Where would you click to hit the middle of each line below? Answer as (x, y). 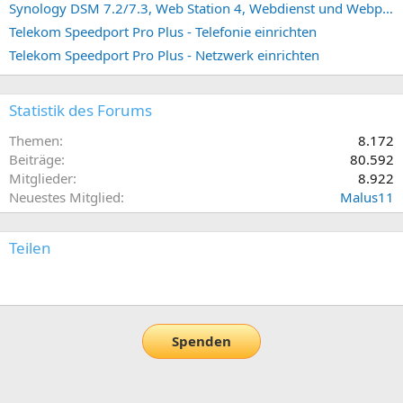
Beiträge (35, 160)
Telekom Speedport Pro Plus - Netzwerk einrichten (164, 55)
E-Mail (52, 283)
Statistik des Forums (81, 111)
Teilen (30, 248)
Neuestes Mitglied (65, 197)
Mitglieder (41, 179)
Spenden (201, 341)
